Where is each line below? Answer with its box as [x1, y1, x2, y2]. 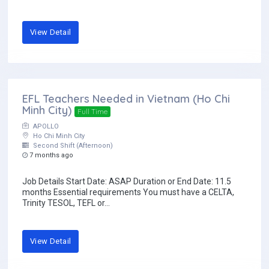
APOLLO [31, 122, 59, 131]
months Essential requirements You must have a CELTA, [22, 187, 234, 198]
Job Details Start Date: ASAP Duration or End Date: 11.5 [22, 177, 231, 187]
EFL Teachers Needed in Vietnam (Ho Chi [22, 92, 230, 106]
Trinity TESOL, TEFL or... [22, 198, 110, 208]
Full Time [77, 107, 107, 116]
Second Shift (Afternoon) [31, 142, 113, 150]
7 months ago [28, 151, 73, 160]
